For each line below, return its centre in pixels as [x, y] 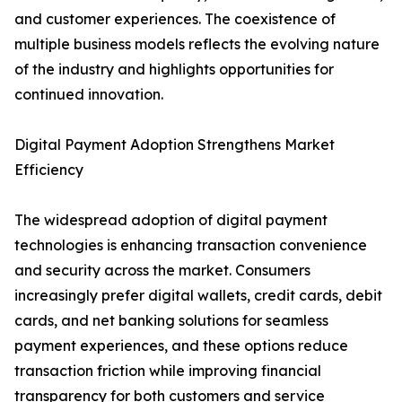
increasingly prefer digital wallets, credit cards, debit [198, 296]
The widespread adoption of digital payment [171, 220]
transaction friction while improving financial [168, 371]
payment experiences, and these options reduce [181, 346]
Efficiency [49, 170]
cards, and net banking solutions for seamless [171, 321]
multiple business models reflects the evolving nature [197, 44]
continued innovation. [89, 95]
